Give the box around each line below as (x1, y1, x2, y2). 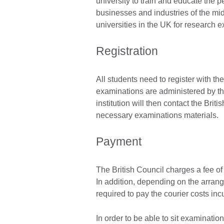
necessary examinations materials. (96, 111, 218, 120)
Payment (96, 135, 141, 148)
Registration (96, 44, 158, 58)
